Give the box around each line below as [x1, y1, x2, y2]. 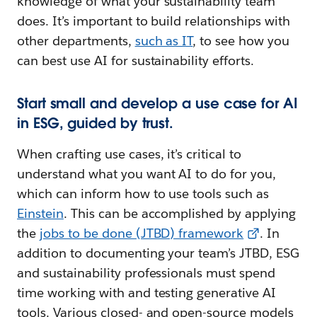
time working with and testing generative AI [17, 284, 277, 301]
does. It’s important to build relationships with [17, 13, 290, 30]
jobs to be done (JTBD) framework [39, 225, 244, 242]
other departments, [17, 33, 135, 50]
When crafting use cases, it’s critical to [17, 146, 242, 163]
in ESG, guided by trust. [17, 114, 174, 133]
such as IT [134, 33, 193, 50]
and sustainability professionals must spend [17, 265, 276, 282]
